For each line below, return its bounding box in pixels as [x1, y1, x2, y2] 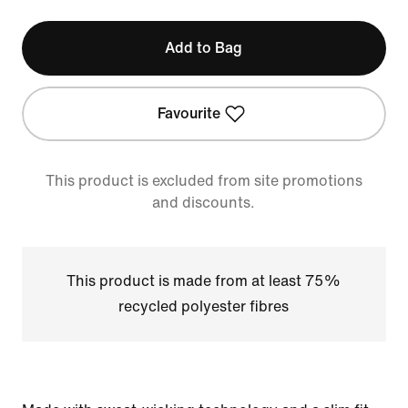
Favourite [158, 106, 221, 121]
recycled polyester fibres [118, 299, 290, 314]
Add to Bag [165, 40, 243, 56]
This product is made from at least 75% [66, 273, 342, 289]
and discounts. [152, 195, 256, 210]
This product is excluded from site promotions [45, 173, 362, 189]
